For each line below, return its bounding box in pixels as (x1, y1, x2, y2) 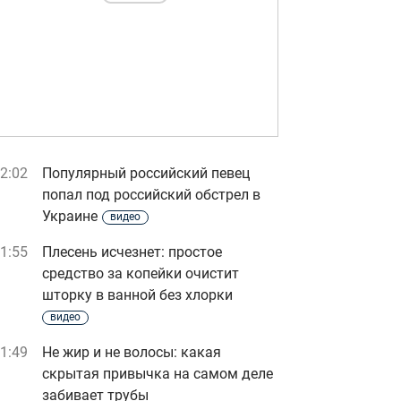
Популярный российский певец (42, 165, 250, 182)
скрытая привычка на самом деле (42, 365, 273, 382)
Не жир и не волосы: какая (42, 344, 221, 361)
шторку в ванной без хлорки (42, 286, 233, 303)
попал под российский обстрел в (42, 186, 260, 203)
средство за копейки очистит (42, 265, 239, 282)
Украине (42, 208, 98, 225)
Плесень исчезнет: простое (42, 243, 222, 260)
